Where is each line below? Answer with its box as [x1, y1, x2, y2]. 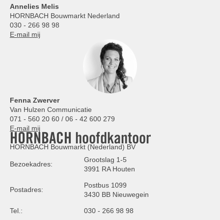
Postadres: [10, 186, 43, 194]
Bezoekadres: [10, 160, 53, 168]
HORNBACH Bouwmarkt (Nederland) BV [10, 143, 136, 151]
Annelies [10, 2, 41, 11]
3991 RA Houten [84, 165, 135, 173]
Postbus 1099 [84, 181, 127, 190]
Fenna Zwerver [10, 96, 59, 105]
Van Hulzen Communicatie [10, 106, 92, 114]
